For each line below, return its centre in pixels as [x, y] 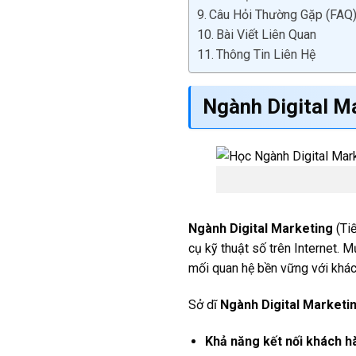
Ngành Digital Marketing [261, 229]
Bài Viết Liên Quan [267, 35]
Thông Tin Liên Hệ [266, 55]
